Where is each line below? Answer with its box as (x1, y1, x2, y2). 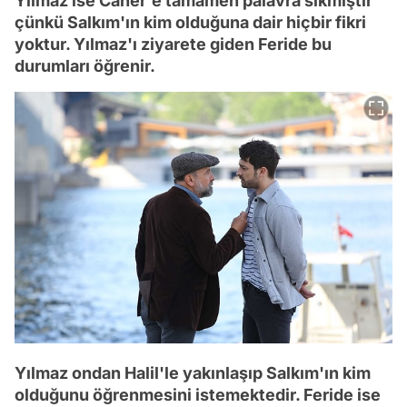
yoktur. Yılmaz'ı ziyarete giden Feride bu (15, 34, 332, 54)
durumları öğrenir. (15, 55, 155, 75)
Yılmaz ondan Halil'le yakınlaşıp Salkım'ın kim (15, 363, 371, 383)
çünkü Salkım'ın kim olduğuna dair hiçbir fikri (15, 12, 366, 32)
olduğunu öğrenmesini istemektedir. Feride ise (15, 385, 381, 405)
